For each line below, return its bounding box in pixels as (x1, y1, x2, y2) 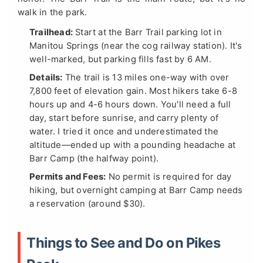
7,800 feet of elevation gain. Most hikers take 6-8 (29, 86, 238, 97)
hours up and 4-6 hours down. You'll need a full (29, 99, 231, 110)
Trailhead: (29, 27, 73, 38)
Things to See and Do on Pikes (26, 234, 221, 251)
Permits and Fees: (29, 171, 106, 183)
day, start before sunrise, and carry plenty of (29, 113, 219, 124)
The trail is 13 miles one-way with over (62, 72, 230, 83)
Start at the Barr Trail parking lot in (73, 27, 222, 38)
